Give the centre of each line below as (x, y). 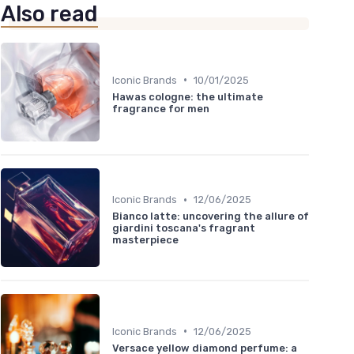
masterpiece (145, 240)
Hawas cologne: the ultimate (188, 96)
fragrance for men (161, 108)
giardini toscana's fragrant (184, 228)
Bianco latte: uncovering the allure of (211, 217)
